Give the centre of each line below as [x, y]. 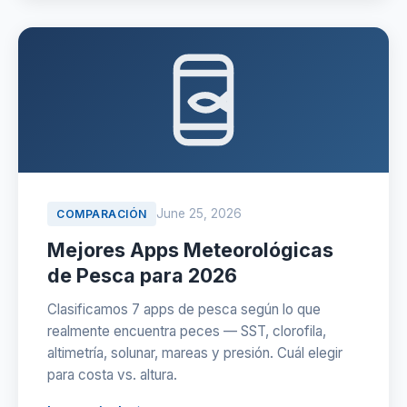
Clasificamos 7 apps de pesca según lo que [184, 309]
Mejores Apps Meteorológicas [190, 250]
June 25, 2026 [199, 213]
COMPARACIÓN [102, 214]
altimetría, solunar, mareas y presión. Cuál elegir [195, 353]
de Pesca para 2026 [142, 275]
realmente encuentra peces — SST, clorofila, [187, 331]
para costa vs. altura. [112, 375]
